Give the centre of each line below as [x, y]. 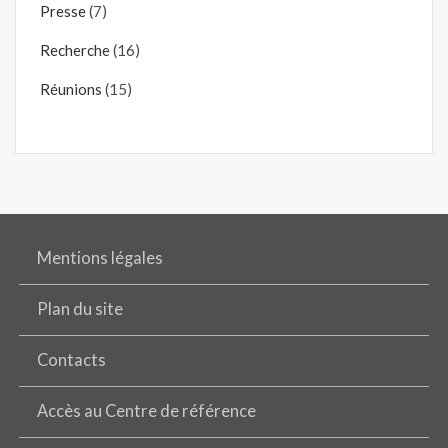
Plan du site [80, 308]
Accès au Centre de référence [147, 410]
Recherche [75, 50]
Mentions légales [100, 257]
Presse [63, 11]
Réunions [71, 89]
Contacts [72, 359]
